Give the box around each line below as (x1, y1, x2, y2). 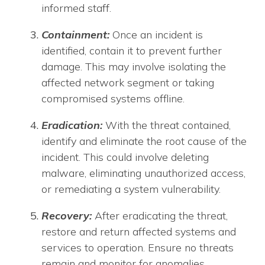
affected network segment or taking (41, 76, 214, 89)
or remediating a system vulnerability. (41, 182, 221, 196)
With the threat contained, (102, 118, 231, 132)
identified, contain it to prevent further (41, 44, 222, 57)
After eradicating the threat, (92, 209, 228, 222)
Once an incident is (112, 28, 203, 41)
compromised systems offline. (41, 92, 185, 105)
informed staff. (41, 1, 111, 15)
